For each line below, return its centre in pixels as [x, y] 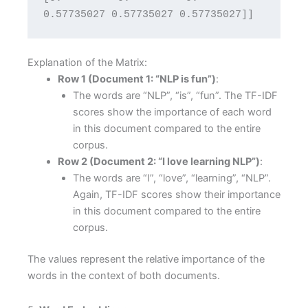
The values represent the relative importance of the [146, 260]
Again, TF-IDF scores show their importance [176, 195]
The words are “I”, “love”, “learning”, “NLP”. [172, 178]
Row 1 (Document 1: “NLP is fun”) [136, 79]
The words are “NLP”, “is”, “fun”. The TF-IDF [175, 96]
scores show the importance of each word [172, 112]
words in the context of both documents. [124, 276]
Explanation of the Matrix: [87, 63]
